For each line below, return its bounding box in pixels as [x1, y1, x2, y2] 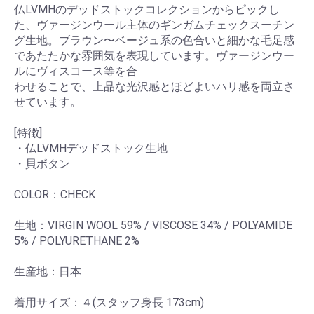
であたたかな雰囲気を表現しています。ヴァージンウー [14, 49, 294, 63]
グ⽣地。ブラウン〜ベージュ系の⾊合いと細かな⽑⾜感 [14, 34, 294, 48]
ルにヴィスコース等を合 [14, 64, 137, 78]
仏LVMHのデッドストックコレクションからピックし [14, 3, 280, 17]
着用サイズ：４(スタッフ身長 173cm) [14, 296, 204, 310]
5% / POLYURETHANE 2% [14, 234, 139, 248]
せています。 [14, 95, 81, 109]
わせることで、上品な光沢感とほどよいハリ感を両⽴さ [14, 80, 294, 94]
